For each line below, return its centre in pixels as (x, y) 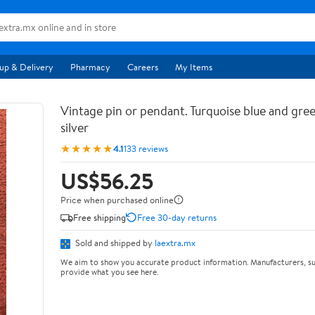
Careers (143, 67)
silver (75, 128)
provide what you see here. (109, 271)
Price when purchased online (117, 200)
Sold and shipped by (114, 243)
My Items (194, 67)
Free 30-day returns (177, 217)
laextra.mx (175, 243)
